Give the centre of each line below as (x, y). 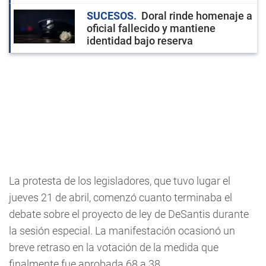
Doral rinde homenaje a (197, 15)
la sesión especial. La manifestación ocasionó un (122, 230)
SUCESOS (110, 15)
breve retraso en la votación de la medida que (114, 247)
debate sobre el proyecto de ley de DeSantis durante (129, 214)
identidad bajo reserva (140, 40)
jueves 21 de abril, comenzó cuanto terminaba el (121, 197)
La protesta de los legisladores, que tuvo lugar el (120, 180)
